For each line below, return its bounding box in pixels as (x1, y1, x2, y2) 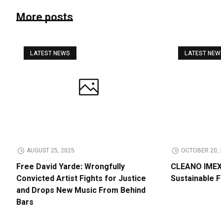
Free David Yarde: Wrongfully (16, 161, 125, 173)
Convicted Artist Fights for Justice (16, 173, 147, 185)
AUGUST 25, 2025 (27, 146, 75, 155)
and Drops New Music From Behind (16, 184, 146, 197)
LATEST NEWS (30, 49, 71, 58)
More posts (16, 9, 74, 25)
